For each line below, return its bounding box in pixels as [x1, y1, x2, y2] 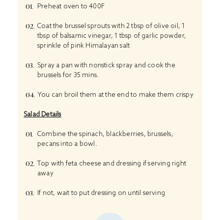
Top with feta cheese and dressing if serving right [37, 159, 186, 167]
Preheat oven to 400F [37, 1, 105, 10]
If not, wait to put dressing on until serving [37, 188, 165, 197]
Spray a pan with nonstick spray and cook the [37, 60, 175, 69]
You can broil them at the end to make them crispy [37, 90, 193, 99]
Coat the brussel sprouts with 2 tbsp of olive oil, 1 [37, 21, 185, 30]
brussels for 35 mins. [37, 70, 99, 79]
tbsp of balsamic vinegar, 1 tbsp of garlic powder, [37, 31, 186, 40]
